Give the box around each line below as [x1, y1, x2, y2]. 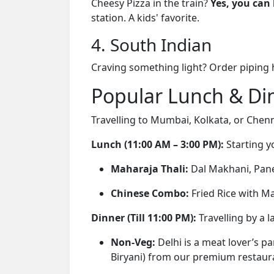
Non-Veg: [111, 235, 155, 249]
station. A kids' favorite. [91, 10, 199, 24]
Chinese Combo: [111, 186, 189, 200]
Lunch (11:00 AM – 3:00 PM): [91, 137, 224, 151]
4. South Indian [91, 32, 212, 56]
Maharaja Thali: [111, 161, 188, 176]
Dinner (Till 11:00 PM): [91, 210, 196, 224]
